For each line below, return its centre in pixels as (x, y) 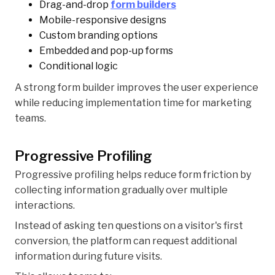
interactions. (45, 206)
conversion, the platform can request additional (126, 241)
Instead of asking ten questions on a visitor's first (129, 226)
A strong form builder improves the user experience (137, 88)
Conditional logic (79, 66)
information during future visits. (88, 257)
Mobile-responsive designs (103, 20)
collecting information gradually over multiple (121, 190)
